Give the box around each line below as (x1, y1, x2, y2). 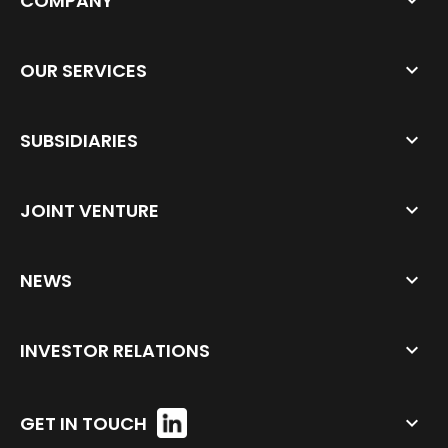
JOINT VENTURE (20, 198, 159, 223)
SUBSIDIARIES (20, 128, 138, 153)
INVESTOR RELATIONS (20, 338, 210, 363)
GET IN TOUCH (20, 410, 147, 436)
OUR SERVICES (20, 58, 147, 83)
